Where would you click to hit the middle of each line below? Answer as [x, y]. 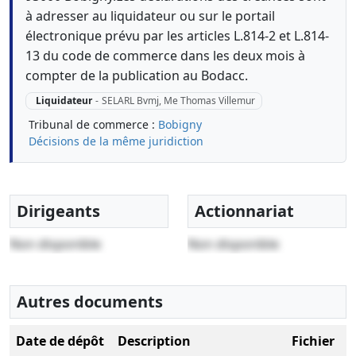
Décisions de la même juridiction [116, 141]
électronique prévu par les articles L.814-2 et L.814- [177, 36]
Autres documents [90, 302]
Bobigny [180, 125]
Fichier [313, 341]
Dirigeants [58, 211]
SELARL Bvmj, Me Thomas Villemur [178, 101]
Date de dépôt [60, 341]
